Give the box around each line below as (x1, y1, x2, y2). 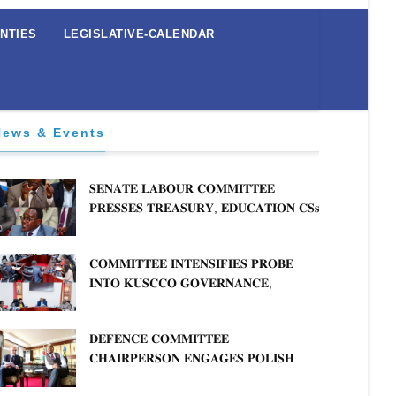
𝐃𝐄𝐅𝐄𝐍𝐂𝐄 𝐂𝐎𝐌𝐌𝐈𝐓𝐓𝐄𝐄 (89, 331, 229, 346)
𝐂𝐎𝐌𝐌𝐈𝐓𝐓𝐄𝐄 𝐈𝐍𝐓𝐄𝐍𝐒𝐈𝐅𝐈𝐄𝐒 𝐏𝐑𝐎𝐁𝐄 (89, 256, 293, 271)
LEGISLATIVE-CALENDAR (63, 27, 215, 41)
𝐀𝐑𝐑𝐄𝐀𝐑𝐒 (89, 239, 148, 254)
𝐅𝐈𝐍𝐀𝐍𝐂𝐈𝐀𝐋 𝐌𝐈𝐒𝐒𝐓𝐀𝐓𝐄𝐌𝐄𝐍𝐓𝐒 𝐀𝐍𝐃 (89, 295, 298, 310)
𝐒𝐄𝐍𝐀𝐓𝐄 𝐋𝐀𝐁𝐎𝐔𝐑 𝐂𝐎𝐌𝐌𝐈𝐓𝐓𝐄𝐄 (89, 180, 275, 195)
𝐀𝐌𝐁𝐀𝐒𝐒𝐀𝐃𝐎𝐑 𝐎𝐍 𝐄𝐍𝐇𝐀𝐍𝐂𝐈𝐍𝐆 (89, 370, 278, 385)
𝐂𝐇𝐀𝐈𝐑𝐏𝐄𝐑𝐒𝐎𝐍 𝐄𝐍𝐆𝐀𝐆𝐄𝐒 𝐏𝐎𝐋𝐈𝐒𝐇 (89, 351, 294, 366)
